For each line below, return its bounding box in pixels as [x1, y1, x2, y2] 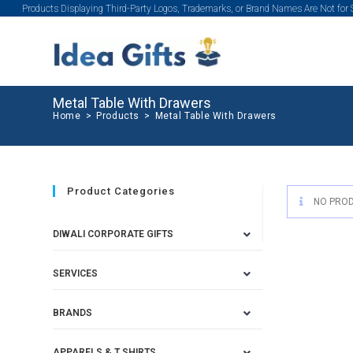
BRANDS [53, 307, 93, 318]
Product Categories [67, 185, 176, 197]
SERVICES [53, 268, 98, 279]
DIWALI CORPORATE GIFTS [53, 229, 174, 240]
